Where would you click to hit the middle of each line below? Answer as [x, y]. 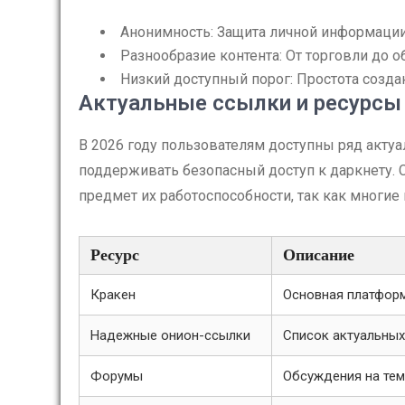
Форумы [117, 376]
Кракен [113, 295]
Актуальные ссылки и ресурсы [240, 103]
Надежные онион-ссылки [170, 335]
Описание [319, 255]
